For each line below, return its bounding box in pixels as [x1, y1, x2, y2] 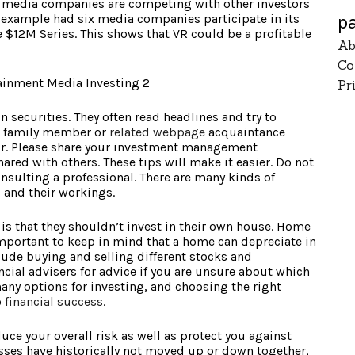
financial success [5, 294, 103, 310]
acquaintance [205, 124, 285, 140]
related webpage [109, 124, 205, 140]
